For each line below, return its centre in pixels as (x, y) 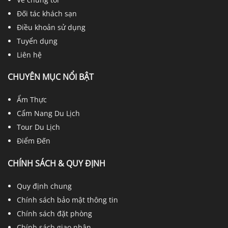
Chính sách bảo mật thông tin (68, 199)
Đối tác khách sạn (47, 13)
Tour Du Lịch (39, 127)
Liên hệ (30, 54)
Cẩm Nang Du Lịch (49, 113)
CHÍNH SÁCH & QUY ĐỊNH (56, 163)
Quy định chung (45, 186)
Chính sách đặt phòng (55, 213)
